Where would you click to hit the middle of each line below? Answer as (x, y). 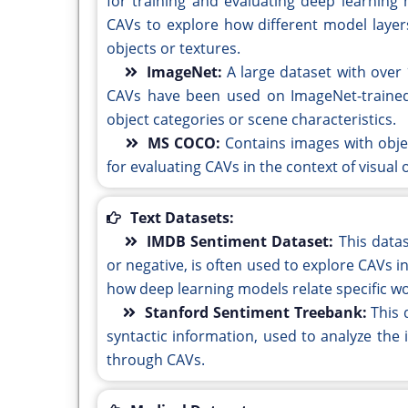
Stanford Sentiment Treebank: (258, 313)
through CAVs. (156, 360)
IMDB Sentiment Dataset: (243, 242)
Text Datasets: (182, 218)
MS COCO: (186, 143)
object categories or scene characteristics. (251, 120)
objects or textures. (173, 49)
